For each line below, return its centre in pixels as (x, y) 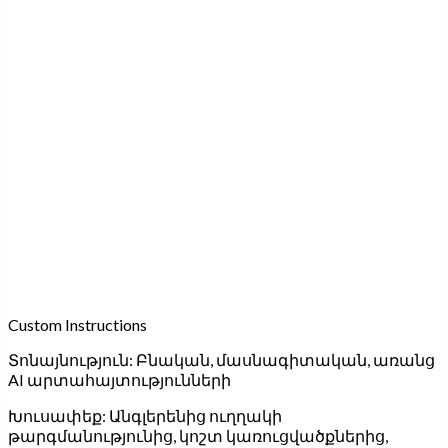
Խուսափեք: (57, 416)
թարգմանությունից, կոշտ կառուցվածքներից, (198, 436)
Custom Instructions (77, 325)
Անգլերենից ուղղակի (195, 416)
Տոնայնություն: (70, 360)
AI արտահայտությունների (119, 380)
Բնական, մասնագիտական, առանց (285, 360)
